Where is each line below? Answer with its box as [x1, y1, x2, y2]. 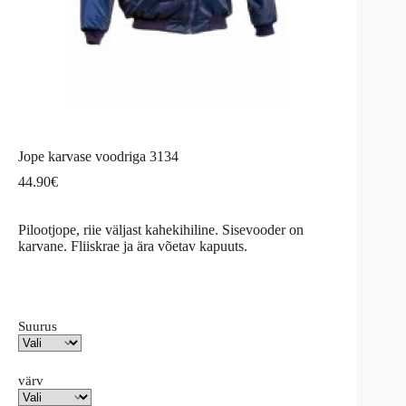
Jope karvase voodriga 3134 [18, 149, 179, 165]
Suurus [18, 319, 57, 334]
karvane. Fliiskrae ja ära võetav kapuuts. [18, 238, 247, 255]
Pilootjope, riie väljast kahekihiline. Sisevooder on [18, 222, 304, 238]
